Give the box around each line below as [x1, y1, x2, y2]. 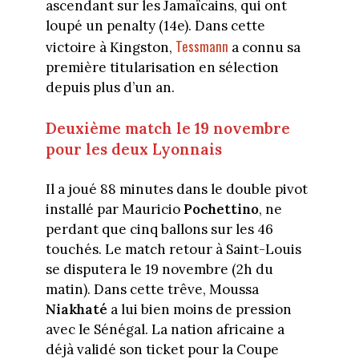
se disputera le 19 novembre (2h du [45, 260, 273, 279]
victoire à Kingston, [45, 38, 175, 56]
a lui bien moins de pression [107, 301, 292, 319]
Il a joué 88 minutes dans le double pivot [45, 180, 308, 199]
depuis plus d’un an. [45, 78, 175, 96]
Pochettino [183, 200, 259, 219]
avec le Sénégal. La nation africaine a [45, 321, 284, 339]
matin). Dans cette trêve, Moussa [45, 280, 259, 299]
